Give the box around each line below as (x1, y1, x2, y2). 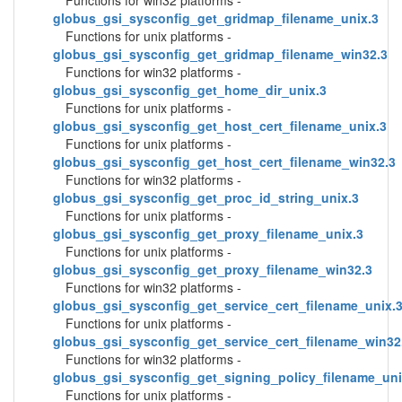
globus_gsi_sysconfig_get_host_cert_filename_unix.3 (53, 117, 387, 135)
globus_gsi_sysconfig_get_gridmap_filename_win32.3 (53, 45, 388, 63)
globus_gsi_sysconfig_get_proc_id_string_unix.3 (53, 188, 359, 206)
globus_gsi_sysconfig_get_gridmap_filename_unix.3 (53, 9, 379, 27)
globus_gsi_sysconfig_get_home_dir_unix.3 (53, 81, 327, 99)
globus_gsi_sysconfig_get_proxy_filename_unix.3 (53, 224, 363, 242)
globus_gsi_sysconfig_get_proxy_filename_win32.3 (53, 260, 372, 278)
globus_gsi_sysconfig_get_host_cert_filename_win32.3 (53, 153, 396, 170)
